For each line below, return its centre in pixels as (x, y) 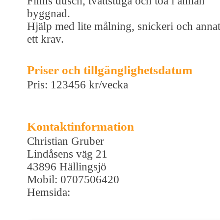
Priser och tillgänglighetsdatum (110, 70)
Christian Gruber (66, 141)
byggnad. (49, 13)
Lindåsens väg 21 (67, 154)
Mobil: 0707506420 (73, 179)
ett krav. (45, 39)
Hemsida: (49, 192)
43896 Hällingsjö (67, 166)
